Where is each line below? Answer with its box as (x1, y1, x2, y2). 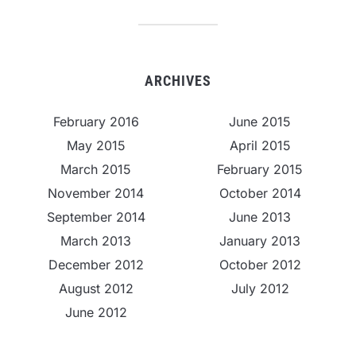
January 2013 (219, 233, 301, 250)
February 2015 (217, 161, 304, 178)
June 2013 (229, 209, 292, 226)
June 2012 (64, 304, 127, 321)
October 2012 (219, 257, 301, 273)
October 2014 (219, 185, 301, 202)
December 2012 (48, 257, 144, 273)
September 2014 (46, 209, 145, 226)
